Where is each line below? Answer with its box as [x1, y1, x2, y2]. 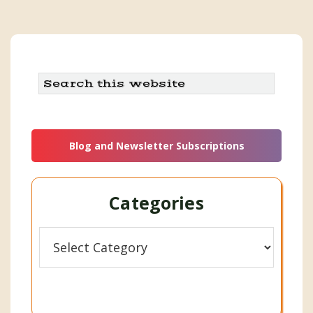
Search [38, 73, 73, 88]
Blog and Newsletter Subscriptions [68, 139, 245, 152]
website [38, 106, 78, 122]
